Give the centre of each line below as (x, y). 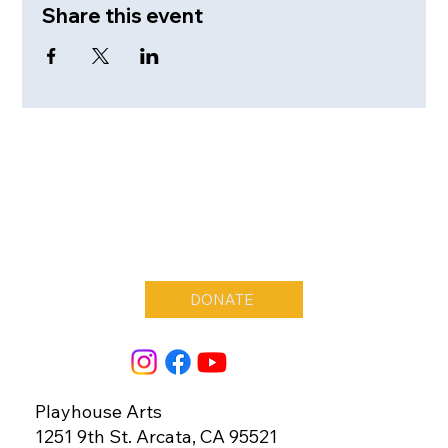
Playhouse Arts (98, 412)
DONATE (221, 300)
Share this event (123, 15)
